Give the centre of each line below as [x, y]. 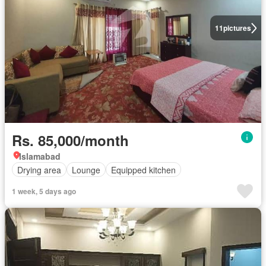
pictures [237, 28]
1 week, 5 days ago [44, 191]
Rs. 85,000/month [70, 140]
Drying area [39, 170]
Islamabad [40, 156]
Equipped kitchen [143, 170]
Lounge [86, 170]
